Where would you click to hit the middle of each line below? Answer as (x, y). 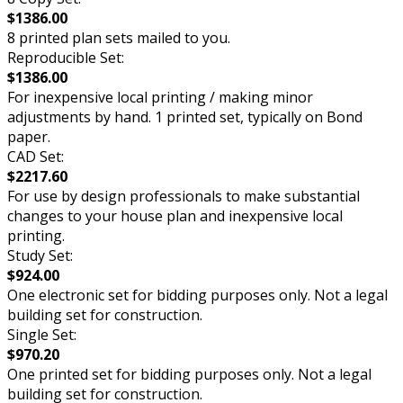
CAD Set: (36, 157)
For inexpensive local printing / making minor (160, 98)
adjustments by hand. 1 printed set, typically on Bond (185, 117)
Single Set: (42, 335)
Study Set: (40, 256)
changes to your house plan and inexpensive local (175, 216)
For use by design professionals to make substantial (184, 197)
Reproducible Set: (66, 58)
